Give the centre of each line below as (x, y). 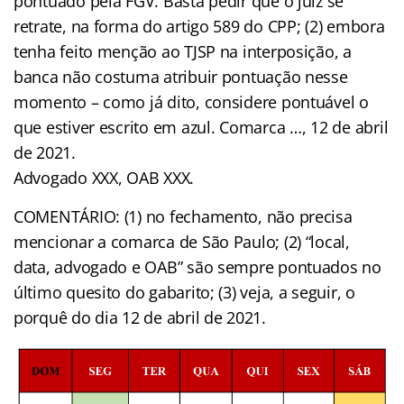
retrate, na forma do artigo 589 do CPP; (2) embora (199, 26)
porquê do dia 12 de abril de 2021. (140, 317)
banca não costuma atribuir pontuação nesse (181, 76)
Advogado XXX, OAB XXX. (104, 177)
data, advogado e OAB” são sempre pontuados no (197, 266)
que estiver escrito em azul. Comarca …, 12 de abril (201, 127)
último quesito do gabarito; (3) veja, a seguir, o (184, 292)
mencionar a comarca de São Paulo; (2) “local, (182, 241)
